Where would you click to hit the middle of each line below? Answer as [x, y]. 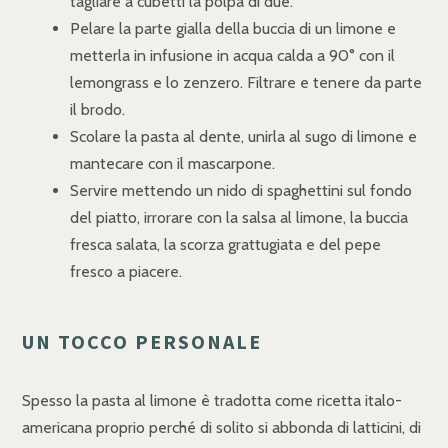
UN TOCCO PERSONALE [142, 342]
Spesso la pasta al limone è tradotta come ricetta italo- [212, 401]
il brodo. [97, 110]
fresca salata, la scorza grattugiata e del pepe [225, 245]
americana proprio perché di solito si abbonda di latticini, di [221, 428]
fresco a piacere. [126, 272]
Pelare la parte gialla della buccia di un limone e [233, 29]
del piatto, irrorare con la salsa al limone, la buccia [239, 218]
